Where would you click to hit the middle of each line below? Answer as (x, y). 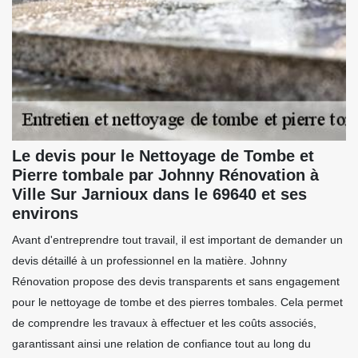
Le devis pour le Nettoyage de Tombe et (163, 156)
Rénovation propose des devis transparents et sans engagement (176, 282)
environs (45, 214)
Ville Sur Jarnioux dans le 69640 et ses (159, 195)
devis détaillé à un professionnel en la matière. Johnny (149, 261)
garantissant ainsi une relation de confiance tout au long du (161, 344)
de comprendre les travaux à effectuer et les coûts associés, (164, 323)
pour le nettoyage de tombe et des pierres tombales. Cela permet (177, 302)
